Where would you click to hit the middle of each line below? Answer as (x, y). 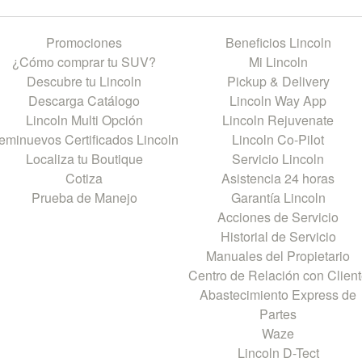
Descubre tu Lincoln (84, 82)
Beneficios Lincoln (278, 43)
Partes (278, 314)
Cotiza (84, 179)
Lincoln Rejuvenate (278, 120)
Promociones (84, 43)
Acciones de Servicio (278, 217)
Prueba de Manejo (84, 198)
